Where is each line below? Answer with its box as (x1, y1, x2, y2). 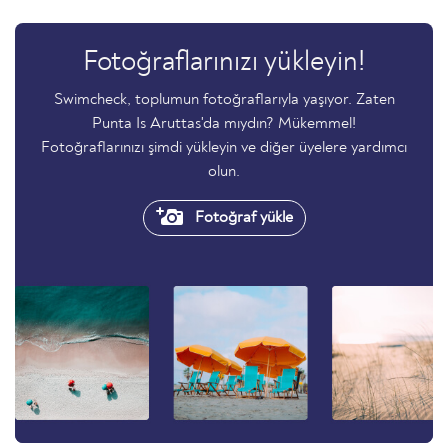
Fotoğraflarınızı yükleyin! (83, 49, 365, 77)
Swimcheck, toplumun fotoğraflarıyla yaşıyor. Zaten (53, 92, 395, 108)
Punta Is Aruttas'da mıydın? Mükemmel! (92, 116, 356, 132)
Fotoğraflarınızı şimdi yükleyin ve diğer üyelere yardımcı (41, 140, 407, 156)
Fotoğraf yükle (190, 210, 293, 226)
